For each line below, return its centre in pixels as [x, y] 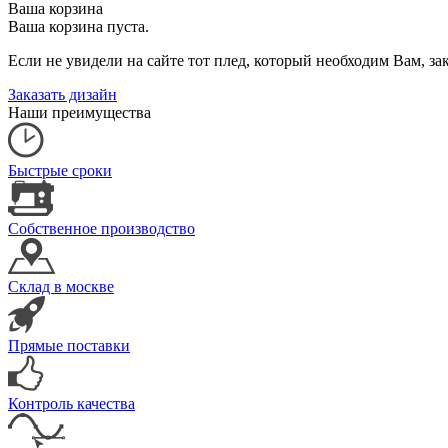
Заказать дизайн [62, 94]
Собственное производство [101, 228]
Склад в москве [61, 286]
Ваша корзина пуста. [78, 26]
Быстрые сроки [60, 170]
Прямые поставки [69, 345]
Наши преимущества [79, 112]
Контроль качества [71, 403]
